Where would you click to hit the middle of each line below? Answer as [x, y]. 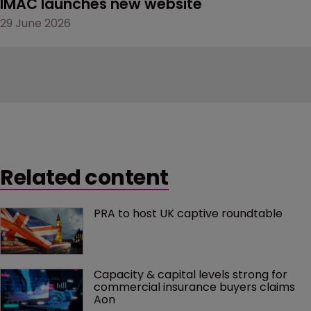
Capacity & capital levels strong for [192, 275]
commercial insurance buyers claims [196, 287]
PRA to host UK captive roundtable [188, 213]
